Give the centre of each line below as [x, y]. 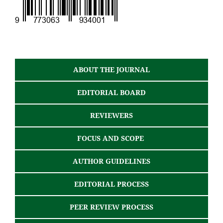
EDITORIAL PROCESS [111, 184]
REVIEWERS [111, 115]
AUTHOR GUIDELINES [111, 161]
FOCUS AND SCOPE [111, 138]
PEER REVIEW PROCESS [111, 207]
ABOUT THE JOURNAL [111, 69]
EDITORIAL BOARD [111, 92]
